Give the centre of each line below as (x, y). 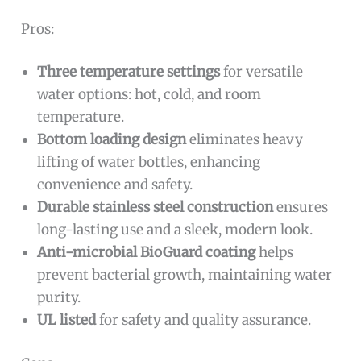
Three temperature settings (129, 72)
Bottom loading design (112, 140)
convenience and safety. (115, 185)
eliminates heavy (245, 140)
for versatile (262, 72)
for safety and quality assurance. (204, 320)
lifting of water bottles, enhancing (149, 162)
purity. (59, 298)
